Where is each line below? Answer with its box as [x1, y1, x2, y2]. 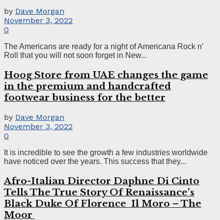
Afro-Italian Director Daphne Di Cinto [4, 175, 199, 187]
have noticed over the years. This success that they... [4, 157, 186, 165]
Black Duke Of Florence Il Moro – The [4, 197, 201, 209]
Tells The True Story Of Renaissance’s [4, 186, 194, 198]
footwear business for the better [4, 92, 165, 104]
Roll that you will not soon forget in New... [4, 51, 147, 60]
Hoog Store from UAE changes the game [4, 69, 208, 81]
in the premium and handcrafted [4, 81, 171, 92]
